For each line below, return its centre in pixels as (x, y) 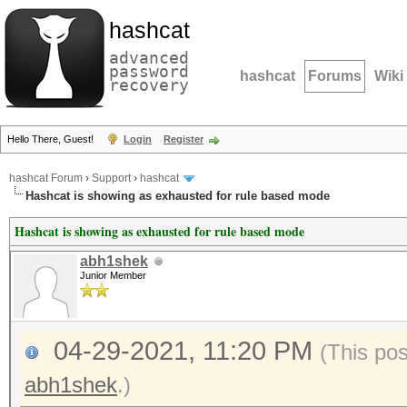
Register (184, 139)
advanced (149, 58)
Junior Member (113, 275)
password (149, 71)
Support (111, 179)
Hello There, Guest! (52, 139)
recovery (149, 85)
